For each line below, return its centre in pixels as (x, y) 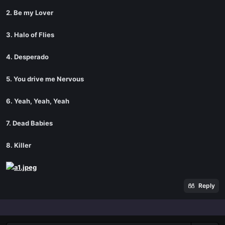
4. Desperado (27, 57)
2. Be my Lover (30, 13)
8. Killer (19, 145)
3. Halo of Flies (30, 35)
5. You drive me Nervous (45, 79)
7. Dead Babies (29, 123)
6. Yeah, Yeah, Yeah (38, 101)
